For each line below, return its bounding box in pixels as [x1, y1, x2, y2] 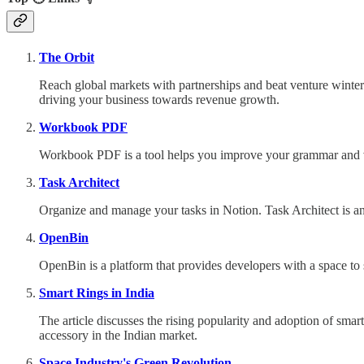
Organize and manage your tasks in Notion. [39, 202, 262, 217]
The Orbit [39, 50, 94, 64]
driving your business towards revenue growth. [39, 92, 279, 106]
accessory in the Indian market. [39, 327, 197, 342]
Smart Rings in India [39, 285, 154, 300]
